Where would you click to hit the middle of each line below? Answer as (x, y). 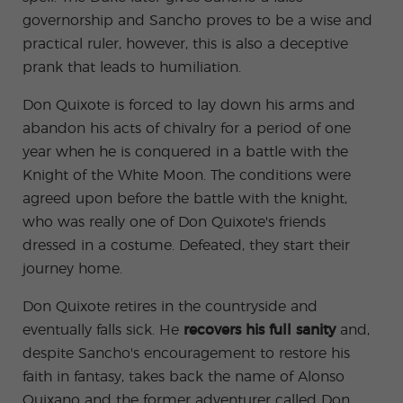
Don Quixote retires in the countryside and (170, 307)
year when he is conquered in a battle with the (185, 152)
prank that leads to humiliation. (132, 67)
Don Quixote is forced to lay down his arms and (189, 105)
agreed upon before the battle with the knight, (185, 199)
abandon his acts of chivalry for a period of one (187, 129)
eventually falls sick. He (103, 330)
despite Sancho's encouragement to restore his (186, 354)
